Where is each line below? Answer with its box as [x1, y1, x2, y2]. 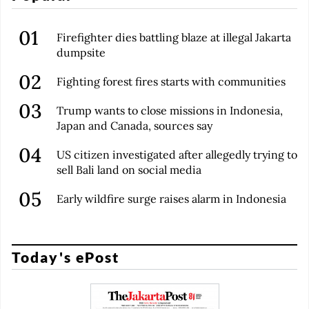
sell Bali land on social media [57, 162, 201, 177]
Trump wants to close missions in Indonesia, [57, 103, 283, 117]
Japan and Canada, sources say [57, 118, 212, 132]
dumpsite [57, 45, 106, 59]
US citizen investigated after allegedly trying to [57, 147, 297, 161]
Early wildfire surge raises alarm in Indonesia [57, 191, 286, 206]
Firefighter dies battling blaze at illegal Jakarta [57, 30, 291, 44]
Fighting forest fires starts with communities [57, 74, 286, 88]
